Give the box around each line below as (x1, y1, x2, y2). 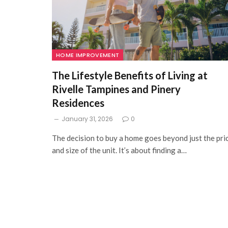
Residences (52, 97, 104, 109)
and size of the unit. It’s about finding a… (52, 146, 187, 155)
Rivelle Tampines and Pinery (52, 83, 181, 96)
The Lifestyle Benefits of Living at (52, 69, 208, 82)
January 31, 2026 (62, 115, 113, 124)
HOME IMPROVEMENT (56, 51, 120, 60)
